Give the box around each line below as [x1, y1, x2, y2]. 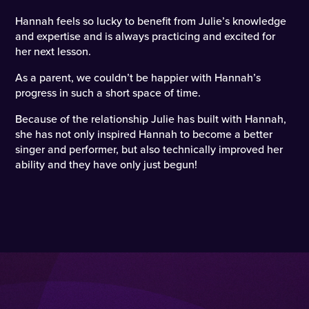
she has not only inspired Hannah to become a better [15, 128, 273, 141]
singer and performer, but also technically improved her [15, 143, 283, 157]
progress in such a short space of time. [15, 86, 201, 100]
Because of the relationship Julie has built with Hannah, [15, 112, 287, 126]
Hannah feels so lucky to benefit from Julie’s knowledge [15, 14, 287, 28]
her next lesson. [15, 45, 92, 59]
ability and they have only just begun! [15, 158, 198, 172]
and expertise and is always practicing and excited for [15, 30, 276, 43]
